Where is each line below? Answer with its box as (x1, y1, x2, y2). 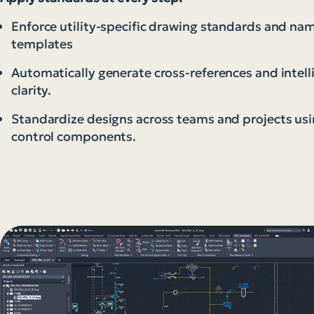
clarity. (11, 82, 52, 99)
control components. (11, 128, 137, 145)
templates (11, 36, 74, 53)
